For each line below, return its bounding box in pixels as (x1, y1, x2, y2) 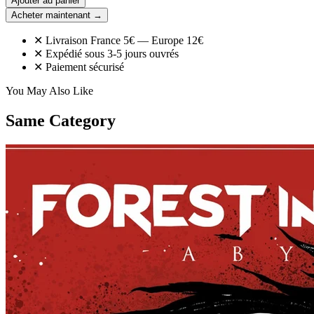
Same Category (6, 111, 116, 130)
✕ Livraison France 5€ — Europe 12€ (34, 34, 203, 46)
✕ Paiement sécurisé (34, 60, 124, 73)
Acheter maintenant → (11, 9, 102, 20)
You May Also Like (6, 84, 93, 97)
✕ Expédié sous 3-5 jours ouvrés (34, 47, 179, 60)
